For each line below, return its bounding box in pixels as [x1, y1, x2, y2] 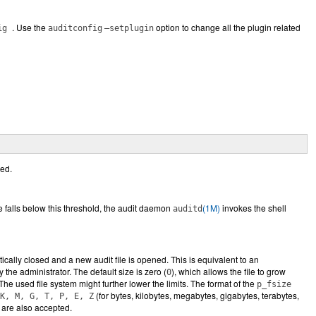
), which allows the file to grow [171, 265, 286, 277]
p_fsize [257, 279, 291, 289]
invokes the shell [220, 202, 286, 214]
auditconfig [48, 23, 102, 33]
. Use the [12, 21, 48, 33]
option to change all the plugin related [154, 21, 300, 33]
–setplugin [104, 23, 154, 33]
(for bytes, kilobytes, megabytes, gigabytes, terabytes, [94, 289, 299, 301]
